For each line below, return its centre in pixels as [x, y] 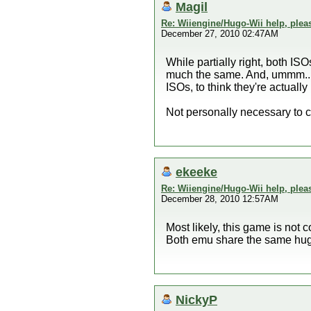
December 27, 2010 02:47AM [220, 34]
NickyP [196, 300]
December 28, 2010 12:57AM [220, 199]
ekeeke [196, 172]
